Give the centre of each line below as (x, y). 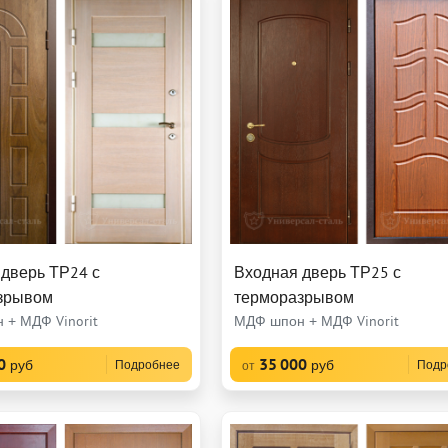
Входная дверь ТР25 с (318, 271)
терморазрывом (294, 296)
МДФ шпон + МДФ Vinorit (317, 320)
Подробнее (148, 364)
